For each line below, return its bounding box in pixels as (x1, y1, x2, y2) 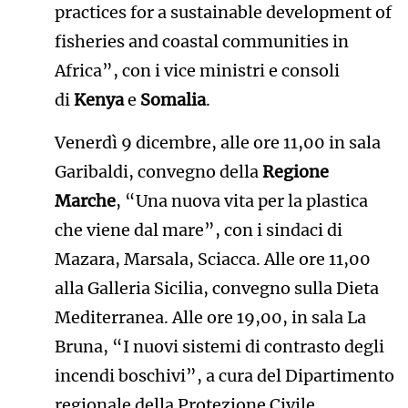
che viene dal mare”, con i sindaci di (54, 219, 342, 241)
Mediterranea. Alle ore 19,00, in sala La (54, 307, 366, 329)
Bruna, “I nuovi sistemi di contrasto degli (54, 336, 384, 358)
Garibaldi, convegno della (54, 161, 262, 183)
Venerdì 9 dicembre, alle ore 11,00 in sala (54, 132, 381, 154)
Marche (54, 190, 116, 212)
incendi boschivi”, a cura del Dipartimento (54, 365, 394, 387)
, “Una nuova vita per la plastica (115, 190, 368, 212)
